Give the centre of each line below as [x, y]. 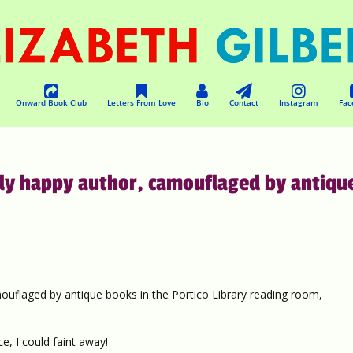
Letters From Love [141, 102]
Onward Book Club [51, 102]
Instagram [298, 102]
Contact [243, 102]
